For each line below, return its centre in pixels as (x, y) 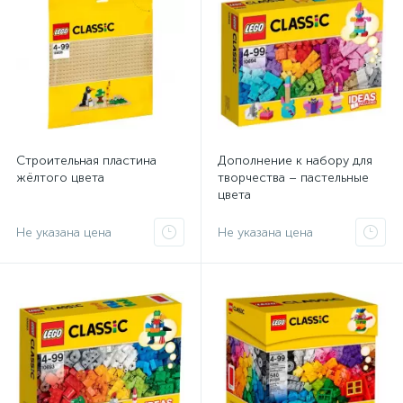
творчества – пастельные (293, 178)
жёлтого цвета (60, 178)
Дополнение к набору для (295, 161)
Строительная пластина (86, 161)
